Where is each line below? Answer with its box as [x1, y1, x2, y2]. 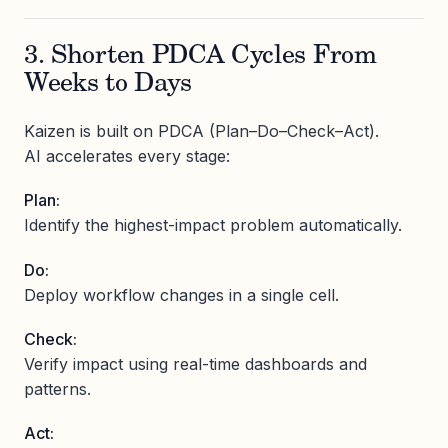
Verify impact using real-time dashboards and [24, 353, 367, 374]
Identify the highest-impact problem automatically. [24, 215, 402, 236]
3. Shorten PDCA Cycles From [24, 44, 377, 71]
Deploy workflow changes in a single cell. [24, 284, 339, 305]
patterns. [24, 378, 91, 399]
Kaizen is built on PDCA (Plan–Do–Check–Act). [24, 121, 379, 142]
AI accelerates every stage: [24, 146, 230, 167]
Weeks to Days [24, 72, 192, 99]
